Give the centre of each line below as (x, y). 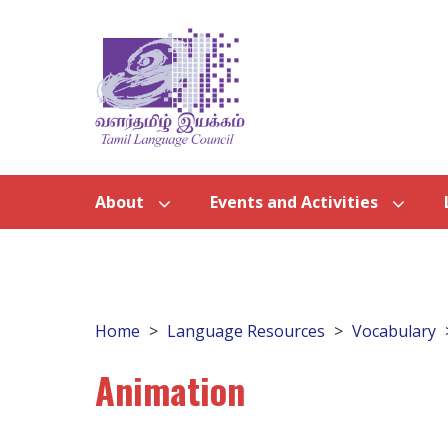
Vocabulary (394, 331)
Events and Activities (294, 202)
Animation (170, 390)
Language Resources (246, 331)
